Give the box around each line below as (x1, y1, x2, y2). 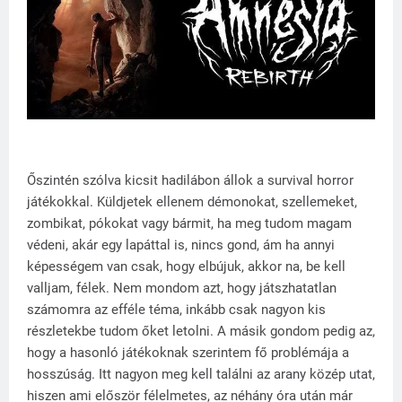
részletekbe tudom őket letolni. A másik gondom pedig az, (27, 323, 375, 340)
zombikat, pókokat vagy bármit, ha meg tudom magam (27, 215, 352, 232)
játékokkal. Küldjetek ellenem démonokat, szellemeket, (27, 194, 357, 211)
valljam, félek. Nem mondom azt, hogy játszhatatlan (27, 280, 336, 297)
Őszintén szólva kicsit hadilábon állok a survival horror (27, 172, 354, 189)
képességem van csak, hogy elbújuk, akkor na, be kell (27, 258, 345, 275)
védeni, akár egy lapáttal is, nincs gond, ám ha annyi (27, 237, 335, 254)
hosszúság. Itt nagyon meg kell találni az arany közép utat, (27, 366, 375, 383)
